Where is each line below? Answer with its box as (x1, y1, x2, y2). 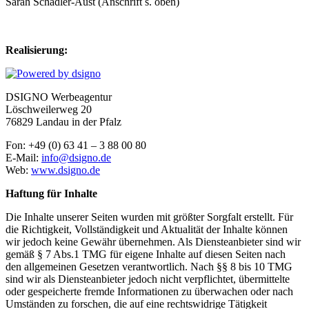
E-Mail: (6, 151, 41, 163)
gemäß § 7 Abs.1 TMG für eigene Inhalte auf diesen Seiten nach (6, 248, 286, 260)
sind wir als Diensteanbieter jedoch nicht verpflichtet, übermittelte (6, 272, 290, 285)
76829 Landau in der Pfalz (6, 115, 121, 128)
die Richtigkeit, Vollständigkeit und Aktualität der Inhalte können (6, 223, 288, 235)
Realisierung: (6, 43, 68, 56)
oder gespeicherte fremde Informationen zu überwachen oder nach (6, 285, 293, 297)
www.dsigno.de (31, 163, 100, 176)
